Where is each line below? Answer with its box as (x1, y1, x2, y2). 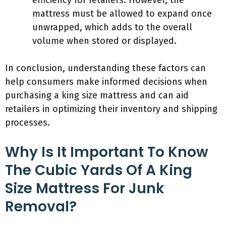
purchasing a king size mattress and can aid (5, 90, 189, 101)
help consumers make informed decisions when (5, 76, 207, 87)
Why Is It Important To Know (5, 142, 208, 162)
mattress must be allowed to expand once (32, 8, 212, 19)
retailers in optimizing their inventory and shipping (5, 103, 217, 115)
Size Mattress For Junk (5, 179, 164, 198)
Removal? (5, 197, 77, 216)
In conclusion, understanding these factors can (5, 63, 206, 74)
